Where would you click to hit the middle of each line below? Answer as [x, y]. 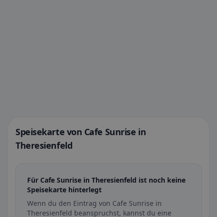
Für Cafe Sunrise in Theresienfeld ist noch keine [106, 180]
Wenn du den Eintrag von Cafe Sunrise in [94, 203]
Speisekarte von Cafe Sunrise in [81, 132]
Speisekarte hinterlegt [64, 190]
